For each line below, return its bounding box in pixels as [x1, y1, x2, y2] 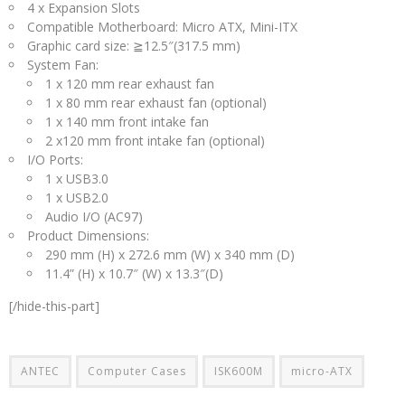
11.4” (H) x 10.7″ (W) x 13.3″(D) [45, 265, 223, 283]
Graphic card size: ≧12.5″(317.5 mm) [27, 37, 240, 55]
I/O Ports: [27, 151, 83, 169]
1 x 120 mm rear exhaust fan [45, 75, 214, 93]
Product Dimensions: [27, 227, 149, 245]
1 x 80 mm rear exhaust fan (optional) [45, 94, 267, 112]
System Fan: [27, 56, 99, 74]
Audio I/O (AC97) [45, 208, 143, 226]
